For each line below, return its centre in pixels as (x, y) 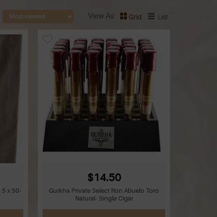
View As (101, 16)
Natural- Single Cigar (104, 198)
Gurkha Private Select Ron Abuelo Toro (104, 190)
